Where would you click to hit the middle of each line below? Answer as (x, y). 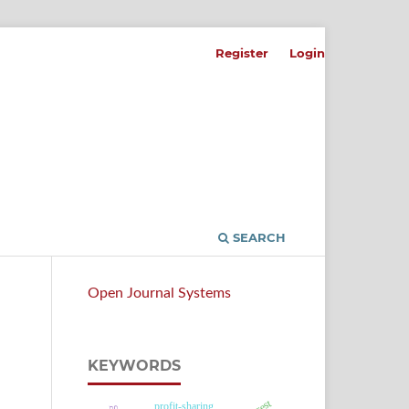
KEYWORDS (134, 365)
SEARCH (257, 237)
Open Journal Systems (159, 293)
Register (242, 52)
